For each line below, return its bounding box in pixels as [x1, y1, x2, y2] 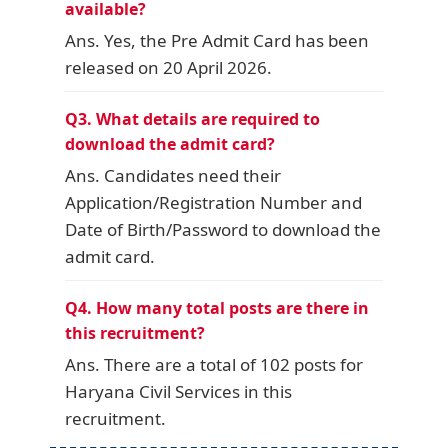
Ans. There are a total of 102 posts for [65, 352, 363, 376]
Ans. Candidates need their [65, 163, 281, 187]
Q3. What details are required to [65, 107, 320, 130]
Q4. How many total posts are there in [65, 296, 369, 319]
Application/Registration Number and [65, 190, 362, 214]
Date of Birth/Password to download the [65, 217, 381, 241]
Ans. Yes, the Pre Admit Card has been [65, 28, 369, 52]
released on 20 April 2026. [65, 55, 272, 79]
